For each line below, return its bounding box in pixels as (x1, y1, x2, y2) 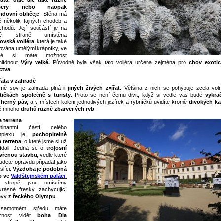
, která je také (34, 38, 67, 44)
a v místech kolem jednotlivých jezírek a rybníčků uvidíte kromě (28, 99, 189, 105)
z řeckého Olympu (8, 193, 56, 199)
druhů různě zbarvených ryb (21, 106, 94, 111)
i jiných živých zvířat (63, 85, 120, 91)
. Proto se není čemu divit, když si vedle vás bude (70, 92, 206, 98)
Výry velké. (21, 59, 50, 65)
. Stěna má (39, 11, 67, 17)
